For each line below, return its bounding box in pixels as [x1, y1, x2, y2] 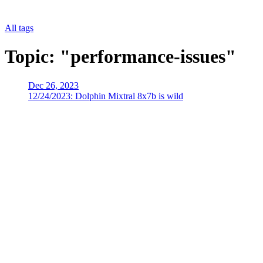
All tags [5, 23, 33, 33]
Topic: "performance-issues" [5, 46, 236, 68]
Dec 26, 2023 [28, 80, 79, 90]
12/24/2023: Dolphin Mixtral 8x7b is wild [28, 90, 183, 101]
